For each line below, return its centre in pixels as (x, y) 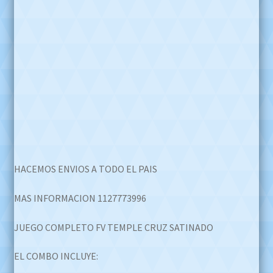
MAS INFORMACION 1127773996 (80, 198)
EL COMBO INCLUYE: (56, 256)
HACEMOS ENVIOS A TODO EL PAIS (85, 169)
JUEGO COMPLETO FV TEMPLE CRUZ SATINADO (113, 227)
